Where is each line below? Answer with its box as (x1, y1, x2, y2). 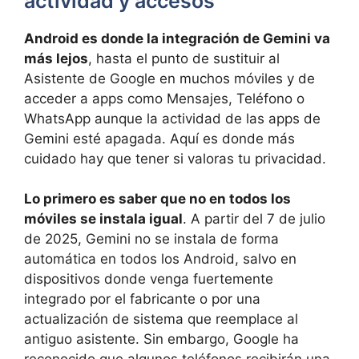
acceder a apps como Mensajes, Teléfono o (24, 90, 305, 107)
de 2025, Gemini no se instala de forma (24, 231, 279, 248)
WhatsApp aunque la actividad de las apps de (24, 110, 321, 127)
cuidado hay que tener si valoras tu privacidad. (24, 150, 326, 167)
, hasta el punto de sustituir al (88, 50, 280, 67)
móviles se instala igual (24, 211, 183, 228)
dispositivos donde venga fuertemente (24, 271, 273, 288)
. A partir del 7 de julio (183, 211, 325, 228)
